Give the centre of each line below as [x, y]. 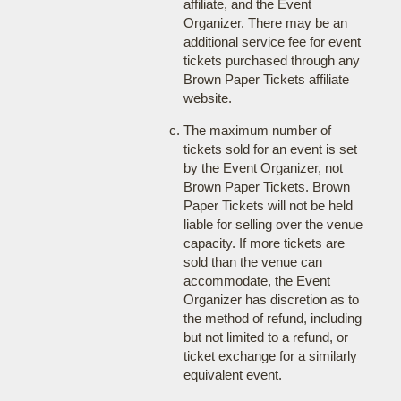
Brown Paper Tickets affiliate [266, 79]
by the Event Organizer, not [263, 168]
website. [207, 98]
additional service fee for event [272, 42]
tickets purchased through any [271, 60]
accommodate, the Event [256, 281]
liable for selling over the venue [273, 224]
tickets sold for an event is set [270, 149]
